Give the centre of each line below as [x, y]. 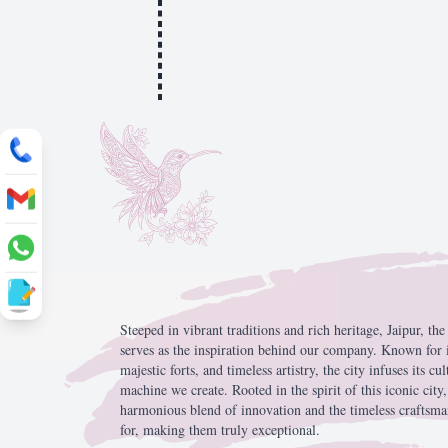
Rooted [254, 389]
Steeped [144, 329]
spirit [328, 389]
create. [211, 389]
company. [352, 349]
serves [139, 349]
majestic [145, 369]
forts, [186, 369]
